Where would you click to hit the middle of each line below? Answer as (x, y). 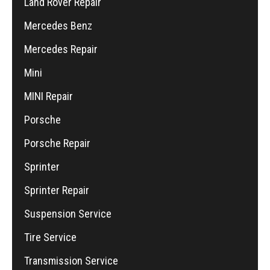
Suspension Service (68, 213)
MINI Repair (49, 96)
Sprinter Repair (57, 190)
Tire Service (50, 237)
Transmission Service (71, 260)
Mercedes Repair (61, 49)
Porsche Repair (57, 143)
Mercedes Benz (58, 25)
